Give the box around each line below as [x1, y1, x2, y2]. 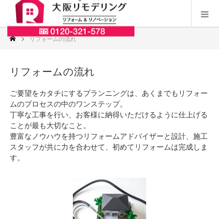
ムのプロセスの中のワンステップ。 [10, 100, 127, 108]
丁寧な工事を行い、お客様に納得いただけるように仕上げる [10, 110, 208, 119]
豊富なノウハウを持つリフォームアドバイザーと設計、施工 [10, 132, 208, 140]
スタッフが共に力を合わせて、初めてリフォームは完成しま [10, 143, 208, 151]
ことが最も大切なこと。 [10, 121, 90, 130]
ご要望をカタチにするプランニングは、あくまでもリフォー [10, 89, 208, 97]
